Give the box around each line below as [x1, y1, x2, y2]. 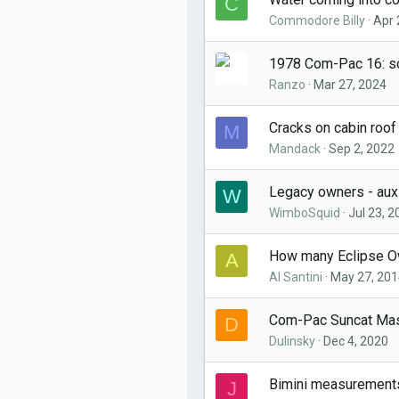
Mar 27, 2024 [313, 77, 387, 92]
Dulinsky [269, 334, 315, 348]
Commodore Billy [269, 13, 365, 28]
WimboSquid [269, 206, 340, 220]
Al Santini [269, 270, 322, 284]
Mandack [269, 142, 321, 156]
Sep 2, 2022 [329, 142, 395, 156]
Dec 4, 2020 [323, 334, 388, 348]
